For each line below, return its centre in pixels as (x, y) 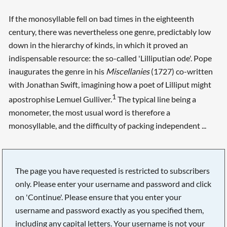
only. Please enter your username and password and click (113, 183)
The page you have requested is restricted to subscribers (113, 170)
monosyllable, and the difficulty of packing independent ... (107, 126)
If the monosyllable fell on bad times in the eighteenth (101, 19)
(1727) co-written (182, 71)
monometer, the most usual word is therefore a (89, 112)
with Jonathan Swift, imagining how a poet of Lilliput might (110, 85)
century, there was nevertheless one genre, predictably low (109, 32)
